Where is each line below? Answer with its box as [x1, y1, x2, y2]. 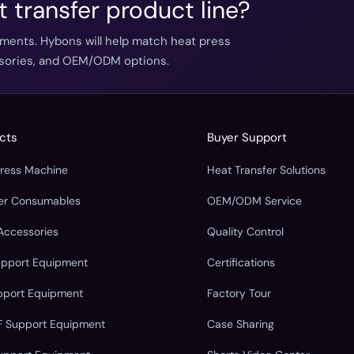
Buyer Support [207, 129, 288, 145]
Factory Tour [207, 285, 272, 300]
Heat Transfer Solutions [207, 162, 326, 177]
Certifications [207, 254, 276, 269]
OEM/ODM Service [207, 193, 303, 208]
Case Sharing [207, 316, 275, 331]
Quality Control [207, 224, 284, 239]
